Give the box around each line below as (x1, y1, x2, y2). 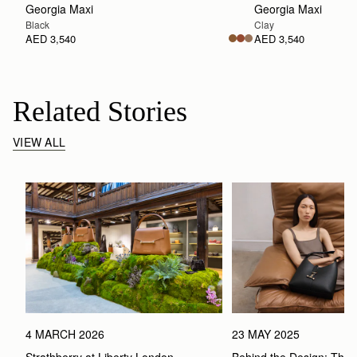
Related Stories (13, 95, 187, 127)
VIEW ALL (13, 133, 66, 150)
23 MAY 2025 (231, 326, 300, 343)
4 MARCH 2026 (25, 326, 104, 343)
